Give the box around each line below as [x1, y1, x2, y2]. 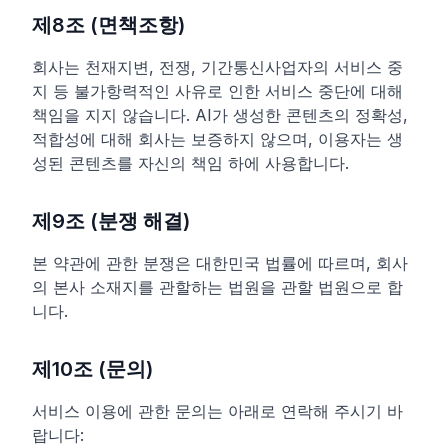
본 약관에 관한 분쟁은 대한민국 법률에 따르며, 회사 [32, 253, 408, 273]
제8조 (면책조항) [32, 13, 185, 37]
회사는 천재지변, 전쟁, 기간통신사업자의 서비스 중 [32, 57, 403, 77]
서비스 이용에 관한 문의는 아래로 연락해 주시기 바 [32, 401, 403, 421]
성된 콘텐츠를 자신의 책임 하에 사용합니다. [32, 153, 349, 173]
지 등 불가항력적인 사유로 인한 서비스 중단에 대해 [32, 81, 403, 101]
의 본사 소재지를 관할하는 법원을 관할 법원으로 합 [32, 277, 403, 297]
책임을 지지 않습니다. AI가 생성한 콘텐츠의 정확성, [32, 105, 408, 125]
